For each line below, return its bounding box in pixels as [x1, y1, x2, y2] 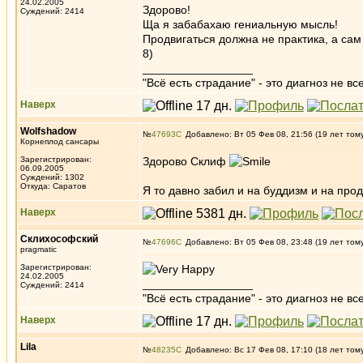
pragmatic [20, 245, 57, 254]
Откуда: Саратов [20, 181, 86, 190]
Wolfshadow [20, 126, 76, 137]
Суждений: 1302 [20, 173, 84, 181]
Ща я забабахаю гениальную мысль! [143, 18, 338, 31]
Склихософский [20, 233, 98, 245]
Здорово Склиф [143, 155, 229, 168]
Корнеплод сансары [20, 137, 99, 146]
